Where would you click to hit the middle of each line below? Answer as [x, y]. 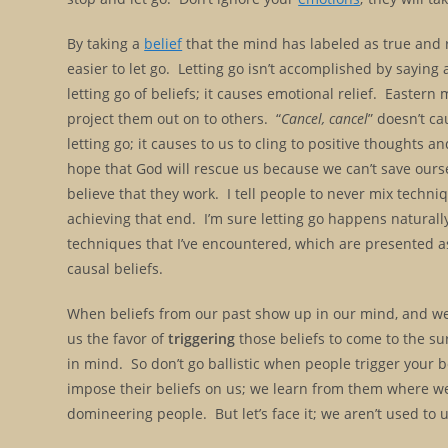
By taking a [106, 43]
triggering [202, 338]
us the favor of [118, 338]
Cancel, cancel [325, 118]
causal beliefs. [115, 268]
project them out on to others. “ [174, 118]
